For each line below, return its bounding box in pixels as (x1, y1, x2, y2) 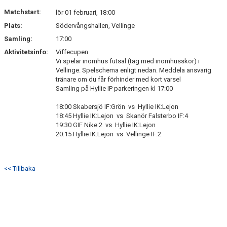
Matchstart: (4, 8, 41, 16)
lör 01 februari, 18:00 (56, 9, 115, 16)
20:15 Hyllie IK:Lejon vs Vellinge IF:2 (56, 130, 161, 138)
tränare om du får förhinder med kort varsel (56, 75, 181, 83)
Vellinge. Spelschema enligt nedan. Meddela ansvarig (56, 66, 211, 74)
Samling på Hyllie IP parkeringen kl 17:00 (56, 85, 173, 92)
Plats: (4, 22, 22, 29)
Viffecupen (56, 48, 88, 56)
